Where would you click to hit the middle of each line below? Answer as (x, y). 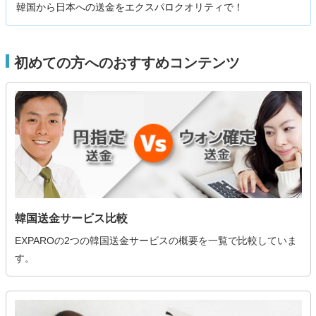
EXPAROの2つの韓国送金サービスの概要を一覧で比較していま (156, 241)
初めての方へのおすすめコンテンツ (127, 62)
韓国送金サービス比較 (71, 219)
